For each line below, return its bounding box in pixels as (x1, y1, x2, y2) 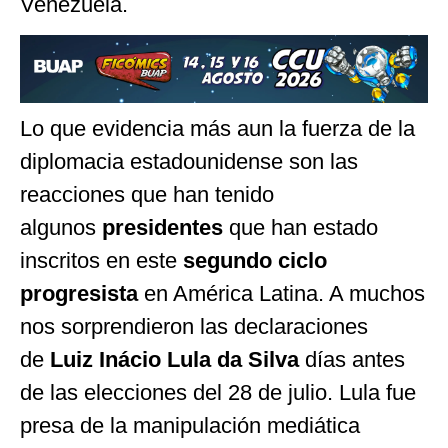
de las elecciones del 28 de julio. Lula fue (20, 380, 416, 406)
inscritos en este (20, 248, 183, 274)
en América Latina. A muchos (138, 281, 425, 307)
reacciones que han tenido (20, 182, 274, 208)
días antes (299, 347, 405, 373)
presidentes (96, 215, 223, 241)
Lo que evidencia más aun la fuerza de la (20, 116, 415, 142)
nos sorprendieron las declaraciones (20, 314, 368, 340)
